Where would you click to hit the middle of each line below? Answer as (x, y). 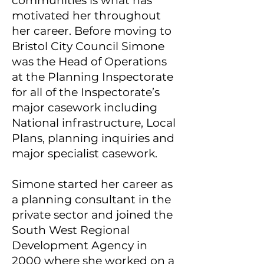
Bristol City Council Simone (88, 46)
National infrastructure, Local (94, 123)
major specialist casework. (86, 154)
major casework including (85, 108)
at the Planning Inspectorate (93, 77)
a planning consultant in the (91, 199)
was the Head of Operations (89, 62)
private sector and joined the (92, 215)
